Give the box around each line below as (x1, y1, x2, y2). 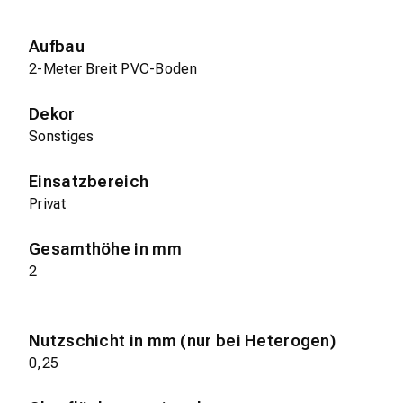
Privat (29, 194, 66, 212)
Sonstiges (29, 127, 94, 145)
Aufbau (29, 36, 85, 56)
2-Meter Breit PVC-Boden (29, 59, 197, 77)
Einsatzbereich (29, 171, 149, 191)
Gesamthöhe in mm (29, 238, 182, 258)
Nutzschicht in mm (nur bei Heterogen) (29, 330, 336, 350)
